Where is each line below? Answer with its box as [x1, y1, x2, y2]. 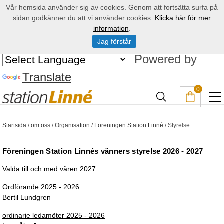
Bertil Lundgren [2, 193, 51, 201]
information [93, 24, 129, 32]
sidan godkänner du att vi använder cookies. [13, 14, 155, 22]
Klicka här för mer [155, 14, 211, 22]
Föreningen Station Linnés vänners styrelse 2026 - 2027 [2, 147, 203, 155]
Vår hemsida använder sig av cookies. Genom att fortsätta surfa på [6, 3, 218, 11]
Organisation [55, 122, 90, 129]
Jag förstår [97, 37, 131, 45]
